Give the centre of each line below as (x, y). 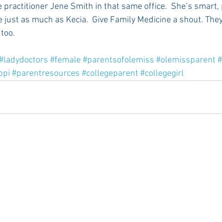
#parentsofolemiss (118, 60)
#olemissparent (186, 60)
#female (65, 60)
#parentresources (46, 74)
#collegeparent (110, 74)
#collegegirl (162, 74)
